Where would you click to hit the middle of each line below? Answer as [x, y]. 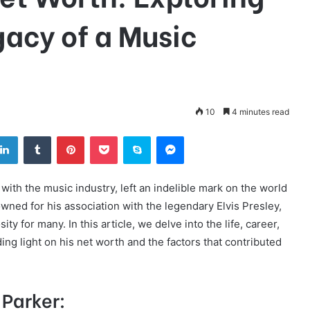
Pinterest [103, 135]
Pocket [132, 135]
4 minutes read [259, 111]
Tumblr [65, 135]
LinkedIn [35, 135]
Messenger [208, 135]
